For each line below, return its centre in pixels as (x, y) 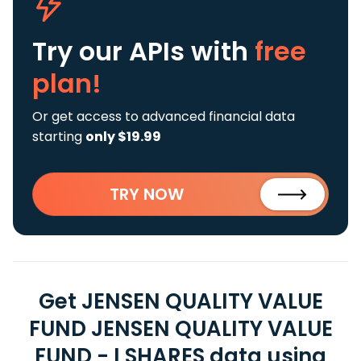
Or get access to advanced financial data (164, 116)
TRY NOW (147, 194)
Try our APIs (112, 51)
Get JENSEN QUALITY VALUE (180, 301)
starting (59, 137)
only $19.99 (123, 137)
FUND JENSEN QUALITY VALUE (180, 329)
